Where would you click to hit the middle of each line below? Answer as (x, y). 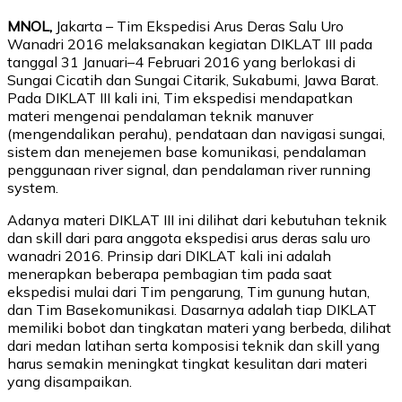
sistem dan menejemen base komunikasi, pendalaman (187, 151)
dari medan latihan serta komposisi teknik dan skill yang (193, 345)
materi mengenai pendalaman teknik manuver (160, 115)
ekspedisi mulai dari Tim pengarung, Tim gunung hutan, (188, 291)
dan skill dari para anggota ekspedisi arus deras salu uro (189, 237)
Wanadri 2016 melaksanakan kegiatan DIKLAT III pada (190, 44)
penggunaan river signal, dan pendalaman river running (189, 169)
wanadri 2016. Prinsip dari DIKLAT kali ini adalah (169, 255)
